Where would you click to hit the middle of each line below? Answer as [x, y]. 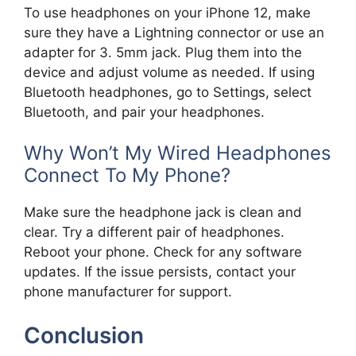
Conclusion [84, 335]
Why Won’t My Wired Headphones [178, 153]
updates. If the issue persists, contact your [160, 272]
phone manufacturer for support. [128, 292]
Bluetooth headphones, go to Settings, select [168, 92]
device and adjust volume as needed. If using [169, 72]
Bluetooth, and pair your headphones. [144, 112]
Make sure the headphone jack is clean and [163, 213]
